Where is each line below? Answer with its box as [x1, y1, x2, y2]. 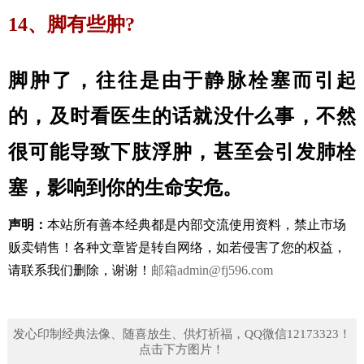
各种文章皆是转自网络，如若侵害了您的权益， [73, 240, 346, 254]
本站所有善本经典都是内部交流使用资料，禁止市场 [47, 218, 346, 232]
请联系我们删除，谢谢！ [8, 263, 151, 277]
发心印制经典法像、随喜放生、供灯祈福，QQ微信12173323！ [12, 327, 351, 340]
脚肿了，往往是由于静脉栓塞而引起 [8, 70, 356, 91]
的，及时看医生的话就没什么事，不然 [8, 106, 356, 127]
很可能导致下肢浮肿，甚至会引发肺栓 [8, 141, 356, 162]
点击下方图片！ [139, 343, 225, 356]
